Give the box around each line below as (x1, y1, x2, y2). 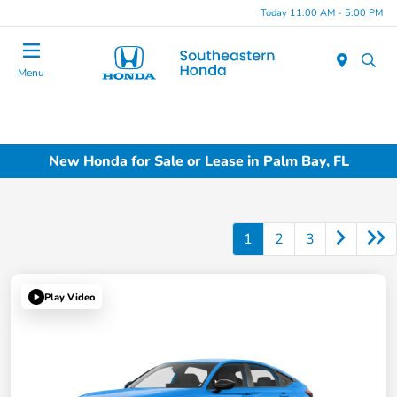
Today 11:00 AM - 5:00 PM (261, 5, 383, 19)
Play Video (44, 290, 95, 304)
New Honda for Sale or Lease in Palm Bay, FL (48, 151, 349, 171)
